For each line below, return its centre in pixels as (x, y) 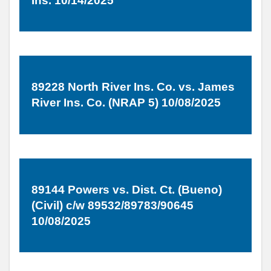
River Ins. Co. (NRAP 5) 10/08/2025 (126, 103)
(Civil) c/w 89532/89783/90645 (113, 205)
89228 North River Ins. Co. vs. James (133, 87)
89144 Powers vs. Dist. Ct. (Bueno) (127, 189)
